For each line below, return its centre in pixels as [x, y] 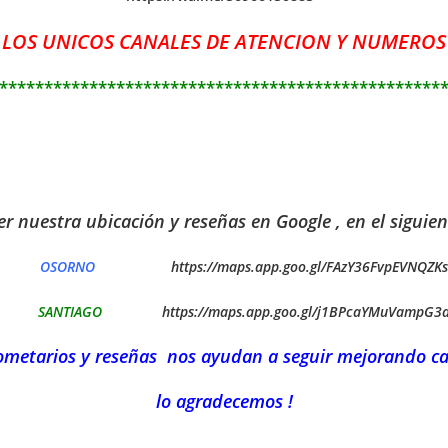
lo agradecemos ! [224, 401]
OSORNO [77, 267]
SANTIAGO [78, 312]
